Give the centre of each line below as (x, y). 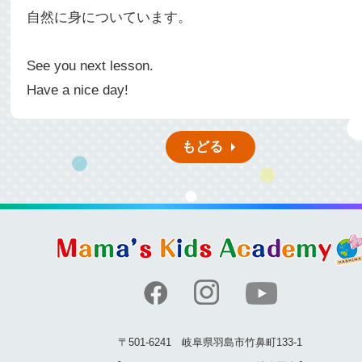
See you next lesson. (90, 66)
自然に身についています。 (109, 17)
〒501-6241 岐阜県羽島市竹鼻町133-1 (210, 342)
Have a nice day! (78, 90)
